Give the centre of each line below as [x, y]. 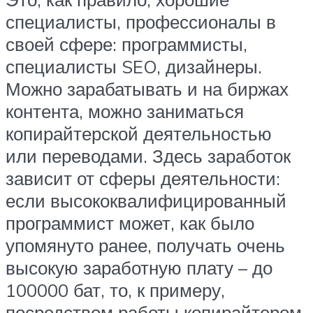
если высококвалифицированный [146, 200]
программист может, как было [130, 223]
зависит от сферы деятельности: [143, 178]
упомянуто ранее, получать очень [145, 245]
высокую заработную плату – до [139, 267]
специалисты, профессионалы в [141, 21]
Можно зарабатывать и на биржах [147, 88]
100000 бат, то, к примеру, [115, 290]
